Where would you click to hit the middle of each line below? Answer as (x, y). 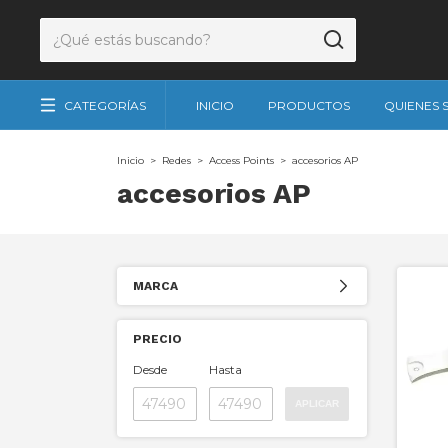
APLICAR (317, 404)
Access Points (241, 160)
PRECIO (157, 339)
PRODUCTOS (309, 105)
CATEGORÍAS (105, 105)
